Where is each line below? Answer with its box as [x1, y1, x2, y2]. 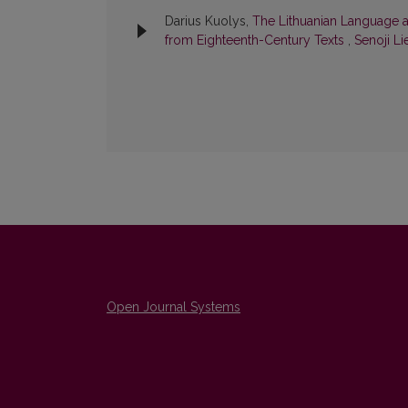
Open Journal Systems [107, 300, 240, 315]
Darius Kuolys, [165, 14, 252, 29]
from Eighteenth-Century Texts [165, 33, 348, 48]
